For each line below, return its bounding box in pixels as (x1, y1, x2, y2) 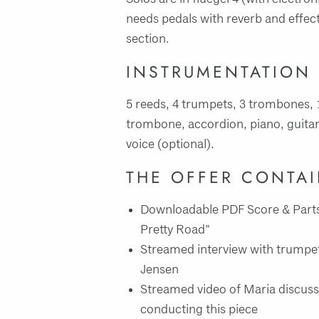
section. (126, 32, 169, 46)
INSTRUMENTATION (126, 59, 311, 84)
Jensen (140, 263, 179, 276)
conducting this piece (140, 303, 258, 316)
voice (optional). (126, 137, 214, 151)
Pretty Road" (140, 223, 210, 236)
